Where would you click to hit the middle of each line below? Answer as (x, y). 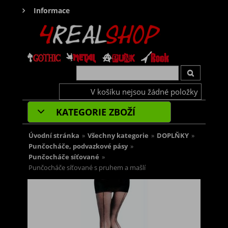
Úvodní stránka (54, 136)
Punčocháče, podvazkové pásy (78, 147)
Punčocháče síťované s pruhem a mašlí (87, 168)
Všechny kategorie (118, 136)
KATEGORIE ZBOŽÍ (94, 112)
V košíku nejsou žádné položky (144, 92)
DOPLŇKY (173, 136)
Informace (52, 10)
